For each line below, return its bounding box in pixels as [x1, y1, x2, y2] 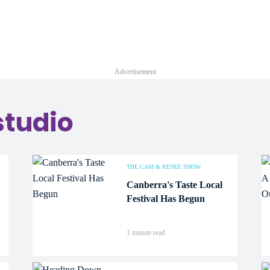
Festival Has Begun [127, 193, 205, 204]
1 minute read [127, 228, 165, 237]
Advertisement [114, 67, 156, 76]
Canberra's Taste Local [127, 180, 222, 190]
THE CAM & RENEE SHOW [127, 163, 201, 170]
